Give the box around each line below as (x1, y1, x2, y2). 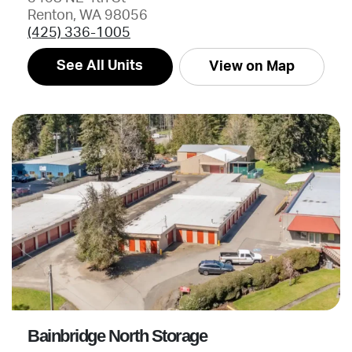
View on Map (208, 60, 295, 73)
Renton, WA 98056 (27, 9, 148, 22)
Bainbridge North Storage (27, 326, 207, 346)
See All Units (57, 59, 144, 72)
